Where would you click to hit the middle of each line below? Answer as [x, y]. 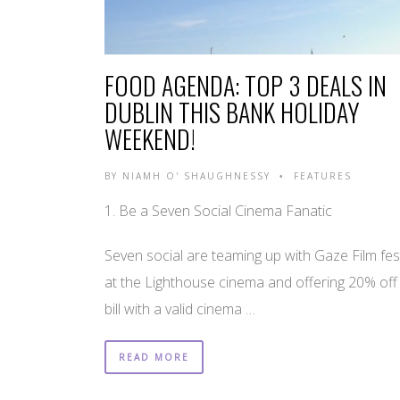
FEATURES [323, 175]
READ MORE [154, 357]
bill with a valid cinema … [180, 308]
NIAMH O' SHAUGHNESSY [196, 175]
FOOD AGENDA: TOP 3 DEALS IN [246, 85]
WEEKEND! [150, 138]
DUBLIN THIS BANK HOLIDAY [232, 112]
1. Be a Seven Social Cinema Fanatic [218, 210]
